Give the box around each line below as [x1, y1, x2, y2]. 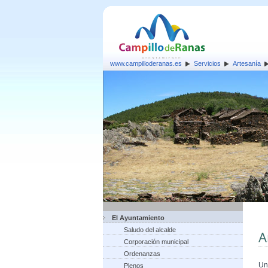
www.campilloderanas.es [110, 60, 182, 67]
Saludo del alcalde [124, 226, 176, 233]
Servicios [194, 60, 221, 67]
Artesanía [233, 60, 261, 67]
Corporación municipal [124, 238, 188, 245]
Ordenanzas [124, 250, 160, 257]
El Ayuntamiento [112, 214, 165, 221]
